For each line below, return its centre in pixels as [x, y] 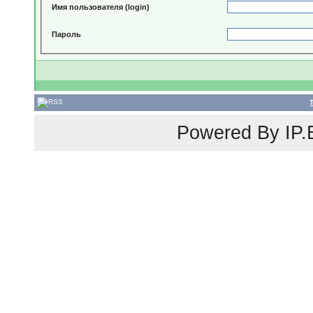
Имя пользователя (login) [101, 7]
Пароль [67, 34]
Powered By [231, 133]
